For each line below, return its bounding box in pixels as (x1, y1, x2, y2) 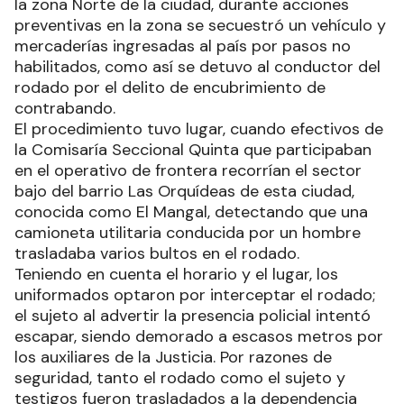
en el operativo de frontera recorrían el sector (14, 160, 362, 181)
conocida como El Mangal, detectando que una (14, 201, 368, 223)
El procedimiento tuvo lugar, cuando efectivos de (14, 118, 383, 140)
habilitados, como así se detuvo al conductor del (14, 56, 381, 78)
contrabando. (14, 97, 115, 119)
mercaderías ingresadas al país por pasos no (14, 35, 351, 57)
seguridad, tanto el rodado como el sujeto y (14, 367, 345, 389)
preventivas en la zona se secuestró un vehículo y (14, 14, 386, 36)
